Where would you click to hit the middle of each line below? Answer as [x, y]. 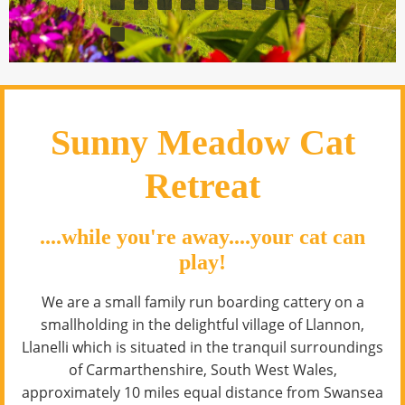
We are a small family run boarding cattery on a [202, 302]
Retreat [202, 186]
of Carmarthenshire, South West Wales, [202, 370]
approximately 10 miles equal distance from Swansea [202, 393]
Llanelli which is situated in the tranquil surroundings [202, 348]
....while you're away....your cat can [202, 237]
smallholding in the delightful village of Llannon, [202, 325]
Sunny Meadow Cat [202, 143]
